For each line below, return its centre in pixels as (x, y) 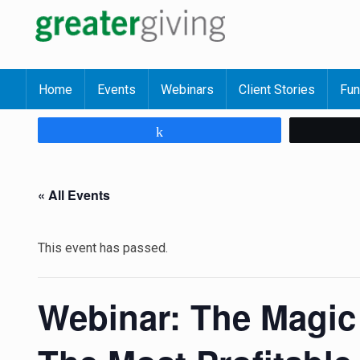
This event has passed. (103, 248)
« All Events (74, 195)
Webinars (187, 90)
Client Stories (277, 90)
